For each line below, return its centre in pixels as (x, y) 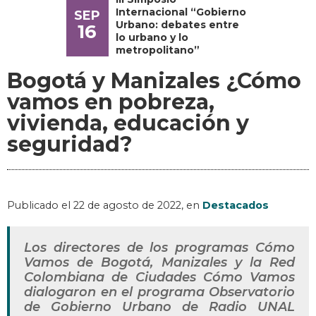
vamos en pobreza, (111, 102)
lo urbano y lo (152, 38)
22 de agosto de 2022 (127, 206)
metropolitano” (157, 50)
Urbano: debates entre (177, 25)
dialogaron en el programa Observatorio (159, 292)
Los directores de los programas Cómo (159, 248)
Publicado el (40, 206)
